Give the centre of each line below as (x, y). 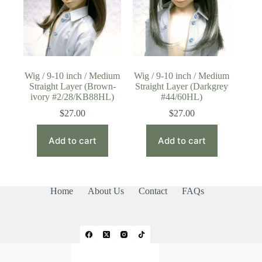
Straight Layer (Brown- (72, 87)
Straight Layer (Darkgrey (182, 87)
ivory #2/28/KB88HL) (73, 97)
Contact (153, 191)
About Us (106, 191)
